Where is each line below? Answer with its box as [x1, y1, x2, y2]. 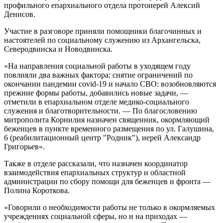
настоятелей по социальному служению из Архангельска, [4, 35, 201, 44]
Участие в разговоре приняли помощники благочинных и [4, 26, 202, 35]
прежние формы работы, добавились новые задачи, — [4, 88, 188, 97]
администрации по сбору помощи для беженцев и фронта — [4, 177, 211, 186]
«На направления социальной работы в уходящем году [4, 61, 191, 70]
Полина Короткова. [4, 186, 70, 195]
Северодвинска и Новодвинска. [4, 44, 112, 53]
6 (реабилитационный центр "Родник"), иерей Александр [4, 133, 201, 142]
